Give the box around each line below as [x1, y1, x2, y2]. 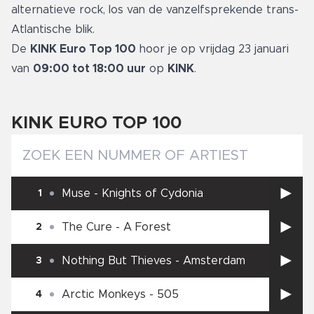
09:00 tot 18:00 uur [33, 63, 146, 75]
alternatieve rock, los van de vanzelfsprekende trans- [11, 4, 299, 16]
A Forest [123, 221, 171, 233]
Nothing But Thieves [62, 255, 172, 267]
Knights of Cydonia [102, 188, 203, 200]
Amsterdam [183, 255, 245, 267]
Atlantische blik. [11, 24, 95, 36]
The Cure [62, 221, 112, 233]
